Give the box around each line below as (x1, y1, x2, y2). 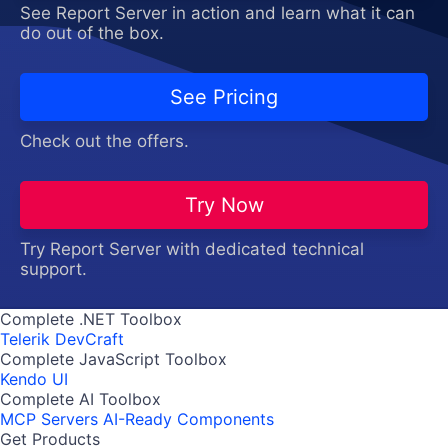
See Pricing (170, 84, 278, 109)
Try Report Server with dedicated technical (20, 238, 364, 259)
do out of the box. (20, 22, 164, 43)
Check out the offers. (20, 130, 189, 151)
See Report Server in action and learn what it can (20, 2, 415, 23)
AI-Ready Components (103, 408, 274, 429)
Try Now (184, 192, 264, 217)
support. (20, 258, 87, 279)
